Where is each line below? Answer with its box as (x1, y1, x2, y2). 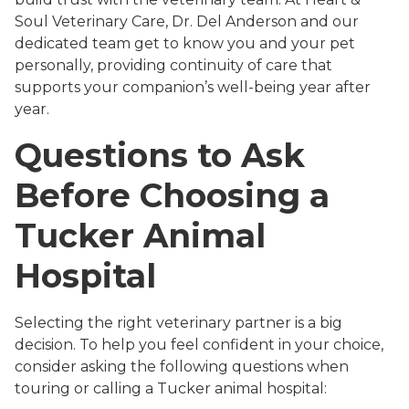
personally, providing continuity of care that (15, 57, 332, 75)
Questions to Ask (15, 135, 305, 176)
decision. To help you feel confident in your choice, (15, 336, 383, 354)
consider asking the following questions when (15, 358, 349, 376)
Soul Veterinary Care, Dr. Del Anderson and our (15, 13, 359, 31)
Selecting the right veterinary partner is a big (15, 314, 342, 332)
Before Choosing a (15, 175, 330, 216)
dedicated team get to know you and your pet (15, 35, 355, 53)
